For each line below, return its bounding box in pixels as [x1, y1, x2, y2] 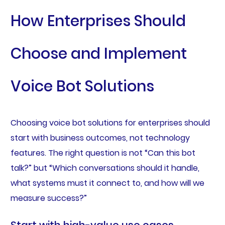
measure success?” [10, 192, 87, 204]
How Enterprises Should [10, 11, 186, 32]
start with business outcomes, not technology [10, 132, 190, 144]
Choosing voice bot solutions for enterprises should [10, 117, 210, 129]
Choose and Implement [10, 43, 187, 65]
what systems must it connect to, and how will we [10, 177, 204, 189]
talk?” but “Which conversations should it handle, [10, 162, 199, 174]
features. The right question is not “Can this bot [10, 147, 195, 159]
